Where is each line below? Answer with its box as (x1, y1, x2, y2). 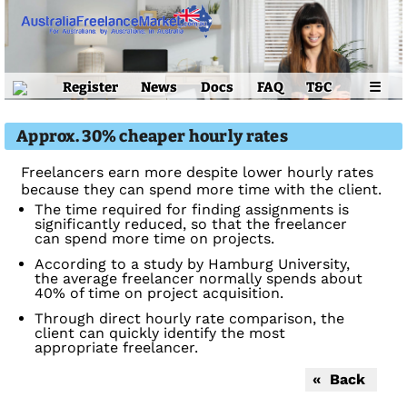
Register (62, 78, 118, 95)
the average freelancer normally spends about (35, 270, 362, 287)
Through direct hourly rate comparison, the (35, 310, 344, 327)
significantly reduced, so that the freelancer (35, 215, 347, 233)
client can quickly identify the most (35, 324, 285, 342)
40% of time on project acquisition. (35, 284, 283, 302)
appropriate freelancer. (35, 339, 198, 356)
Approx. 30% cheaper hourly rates (16, 126, 288, 146)
